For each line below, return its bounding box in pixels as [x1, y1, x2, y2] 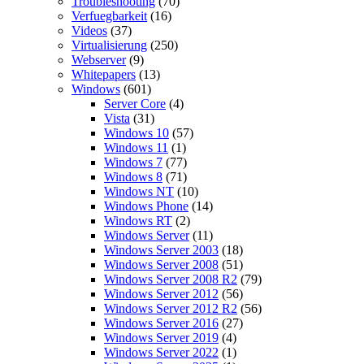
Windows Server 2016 [104, 315, 219, 330]
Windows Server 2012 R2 [104, 301, 237, 315]
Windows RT [104, 213, 172, 227]
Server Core [104, 96, 166, 110]
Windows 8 [104, 169, 162, 184]
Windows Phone [104, 198, 188, 213]
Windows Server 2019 [104, 330, 219, 344]
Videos [71, 23, 107, 37]
